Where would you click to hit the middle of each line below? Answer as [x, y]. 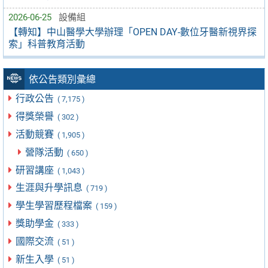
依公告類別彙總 [63, 80]
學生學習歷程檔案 [55, 206]
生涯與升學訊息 [51, 188]
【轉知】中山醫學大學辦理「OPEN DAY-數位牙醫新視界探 [133, 32]
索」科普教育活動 [47, 44]
